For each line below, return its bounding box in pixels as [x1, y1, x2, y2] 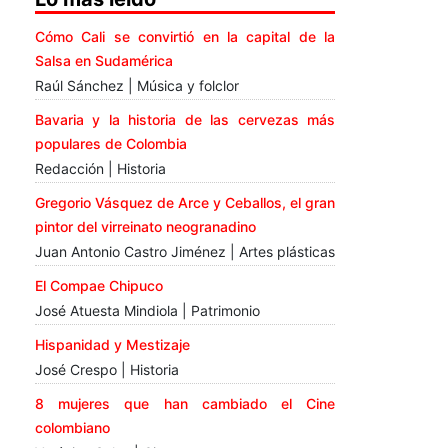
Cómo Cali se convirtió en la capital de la [35, 28, 335, 46]
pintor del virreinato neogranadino [35, 218, 256, 236]
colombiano [35, 419, 110, 437]
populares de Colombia [35, 135, 187, 153]
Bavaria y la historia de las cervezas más [35, 111, 335, 129]
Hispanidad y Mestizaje [35, 336, 190, 354]
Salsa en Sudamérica [35, 52, 173, 70]
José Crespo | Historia [35, 361, 179, 379]
